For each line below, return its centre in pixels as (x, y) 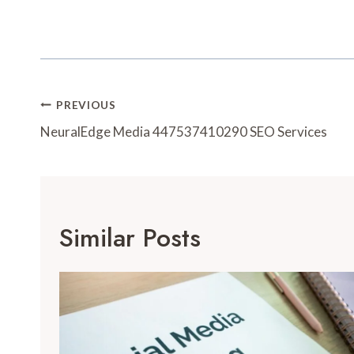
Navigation (99, 137)
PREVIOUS (86, 105)
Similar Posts (130, 238)
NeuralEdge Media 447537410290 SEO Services (184, 132)
